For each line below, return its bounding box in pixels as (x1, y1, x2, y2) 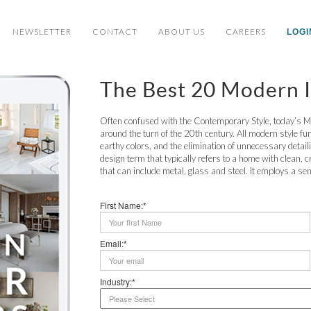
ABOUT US (158, 26, 205, 37)
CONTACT (92, 26, 137, 37)
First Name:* (100, 199, 146, 211)
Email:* (100, 237, 127, 249)
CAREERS (226, 26, 266, 37)
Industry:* (100, 276, 135, 287)
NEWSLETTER (12, 26, 72, 37)
